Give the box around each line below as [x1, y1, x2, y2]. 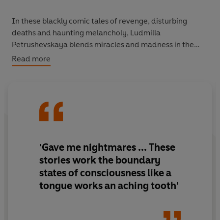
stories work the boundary [39, 154, 161, 166]
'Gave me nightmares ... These [39, 141, 83, 154]
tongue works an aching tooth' [39, 180, 179, 192]
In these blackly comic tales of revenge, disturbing [12, 16, 187, 26]
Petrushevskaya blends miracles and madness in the [12, 39, 194, 49]
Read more [12, 54, 51, 63]
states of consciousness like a [39, 167, 80, 179]
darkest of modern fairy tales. [49, 51, 116, 61]
